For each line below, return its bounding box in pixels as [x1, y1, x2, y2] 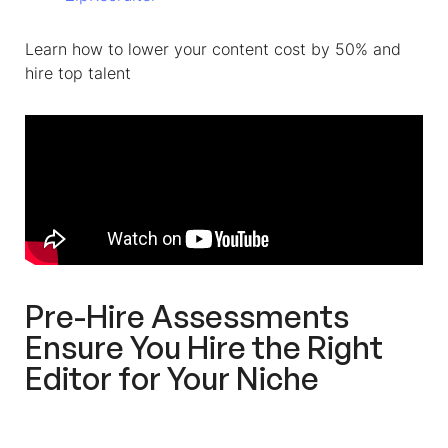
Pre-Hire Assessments [25, 297, 349, 335]
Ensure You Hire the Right [25, 328, 383, 366]
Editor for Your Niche [25, 359, 319, 397]
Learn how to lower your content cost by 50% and [25, 39, 401, 59]
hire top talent [25, 63, 131, 83]
